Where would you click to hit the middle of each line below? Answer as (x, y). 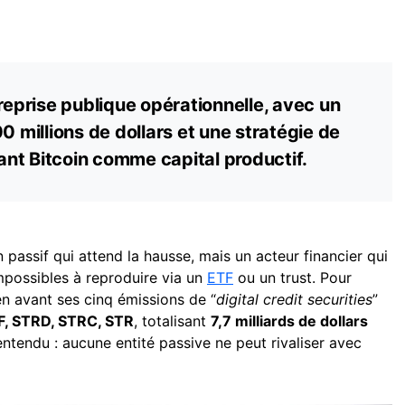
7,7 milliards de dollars (289, 320)
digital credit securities (294, 299)
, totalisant (172, 320)
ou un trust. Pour (292, 277)
